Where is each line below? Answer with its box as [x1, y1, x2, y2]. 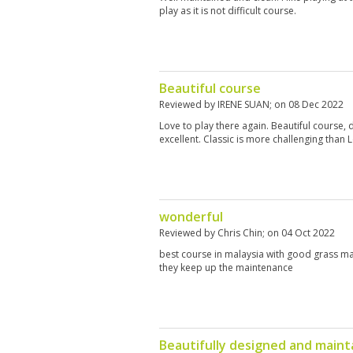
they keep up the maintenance [159, 261, 293, 274]
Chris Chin [217, 226, 262, 240]
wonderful [159, 208, 223, 225]
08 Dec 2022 [288, 98, 344, 111]
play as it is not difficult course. [159, 4, 296, 17]
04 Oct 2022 [281, 226, 335, 240]
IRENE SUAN [217, 98, 269, 111]
